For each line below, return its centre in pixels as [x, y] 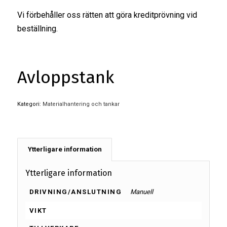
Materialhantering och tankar [81, 104]
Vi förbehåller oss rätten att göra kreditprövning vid [107, 15]
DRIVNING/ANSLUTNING [75, 192]
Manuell [141, 192]
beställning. [37, 29]
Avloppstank [65, 77]
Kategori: [30, 104]
